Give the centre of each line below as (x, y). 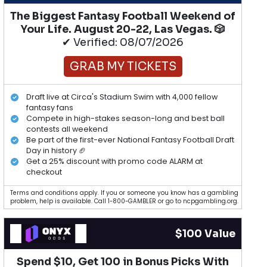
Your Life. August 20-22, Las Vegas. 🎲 (123, 29)
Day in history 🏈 (56, 151)
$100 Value (206, 233)
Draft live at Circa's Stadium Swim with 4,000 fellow (122, 97)
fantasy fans (49, 108)
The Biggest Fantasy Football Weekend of (123, 16)
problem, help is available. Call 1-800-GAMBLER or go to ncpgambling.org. (125, 201)
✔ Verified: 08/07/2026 (123, 42)
